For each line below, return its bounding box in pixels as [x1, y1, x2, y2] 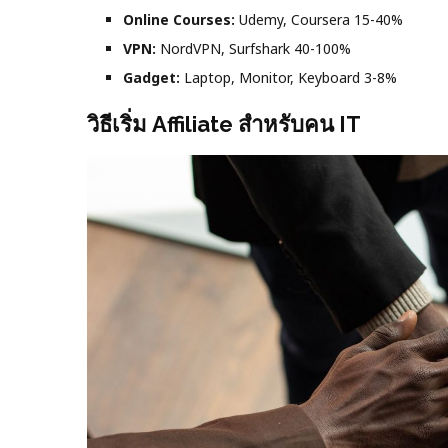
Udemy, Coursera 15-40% [235, 9, 403, 31]
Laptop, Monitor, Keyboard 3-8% [180, 67, 397, 89]
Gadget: [123, 67, 180, 89]
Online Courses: [123, 9, 235, 31]
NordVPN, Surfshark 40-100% [156, 38, 351, 60]
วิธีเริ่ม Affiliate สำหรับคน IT [87, 110, 361, 137]
